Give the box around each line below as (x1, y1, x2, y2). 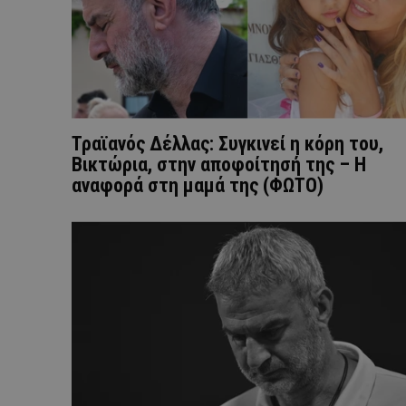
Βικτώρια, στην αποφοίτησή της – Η (72, 153, 366, 177)
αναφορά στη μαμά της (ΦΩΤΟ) (72, 174, 324, 198)
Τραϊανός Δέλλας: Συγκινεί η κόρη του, (72, 132, 383, 156)
